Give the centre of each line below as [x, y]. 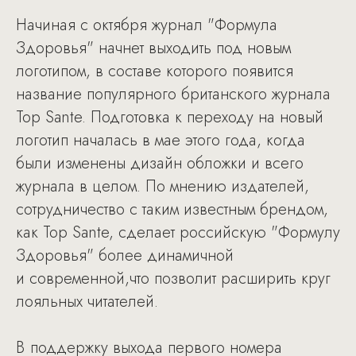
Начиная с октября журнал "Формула [147, 25]
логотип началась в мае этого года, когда [161, 140]
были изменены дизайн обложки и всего [160, 163]
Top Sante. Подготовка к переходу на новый [170, 117]
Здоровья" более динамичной [125, 255]
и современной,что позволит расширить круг [173, 279]
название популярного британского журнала [173, 94]
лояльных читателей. [87, 302]
